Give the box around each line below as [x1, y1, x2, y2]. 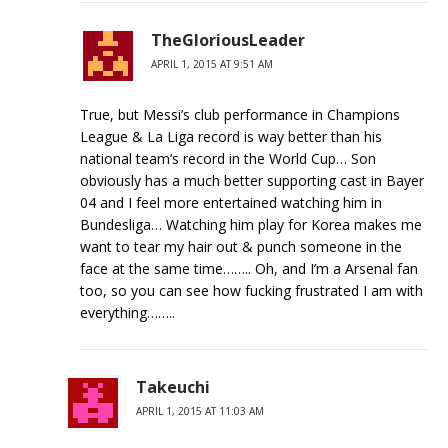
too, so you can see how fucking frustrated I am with [80, 281, 423, 300]
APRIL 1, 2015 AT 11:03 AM [136, 404, 264, 418]
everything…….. [80, 303, 175, 322]
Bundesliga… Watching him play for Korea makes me [80, 215, 422, 234]
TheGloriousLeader [151, 29, 305, 51]
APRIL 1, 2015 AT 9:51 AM [151, 57, 273, 71]
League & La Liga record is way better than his [80, 127, 382, 146]
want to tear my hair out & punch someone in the [80, 237, 402, 256]
